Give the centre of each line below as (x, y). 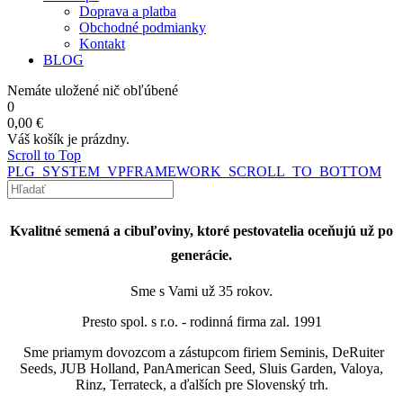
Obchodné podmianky (143, 27)
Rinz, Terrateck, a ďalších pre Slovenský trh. (201, 384)
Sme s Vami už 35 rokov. (201, 291)
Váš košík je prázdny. (68, 139)
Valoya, (362, 368)
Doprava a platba (128, 11)
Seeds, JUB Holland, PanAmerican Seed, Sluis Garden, (180, 368)
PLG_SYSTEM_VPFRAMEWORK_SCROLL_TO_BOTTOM (194, 171)
